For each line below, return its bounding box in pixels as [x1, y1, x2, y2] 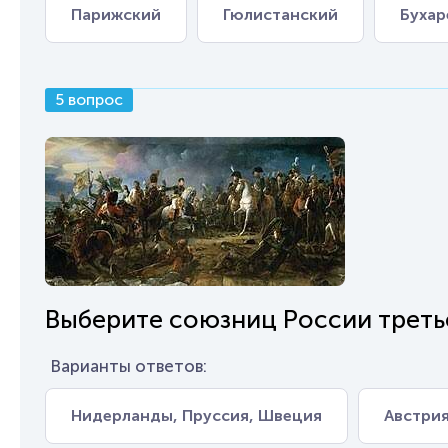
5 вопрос [55, 90, 123, 109]
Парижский [71, 5, 161, 24]
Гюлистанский [223, 5, 338, 24]
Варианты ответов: [50, 356, 207, 376]
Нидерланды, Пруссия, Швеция [71, 406, 322, 425]
